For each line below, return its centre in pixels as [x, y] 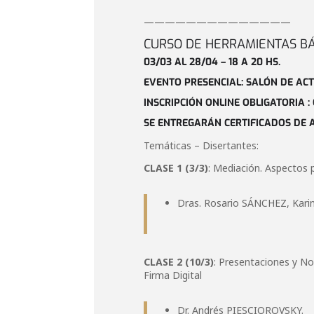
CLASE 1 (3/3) [176, 168]
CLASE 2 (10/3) [179, 262]
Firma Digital [173, 275]
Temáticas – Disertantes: [202, 145]
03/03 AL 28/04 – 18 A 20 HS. [212, 62]
